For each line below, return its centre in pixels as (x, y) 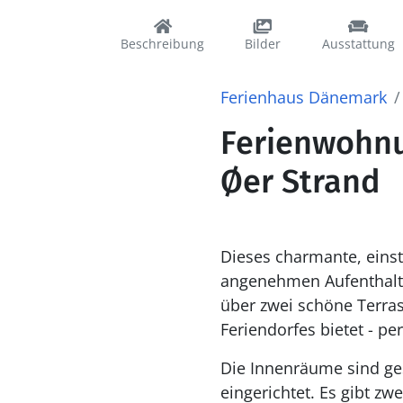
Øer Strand (300, 182)
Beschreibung (162, 44)
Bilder (263, 44)
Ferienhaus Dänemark (303, 97)
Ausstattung (358, 44)
